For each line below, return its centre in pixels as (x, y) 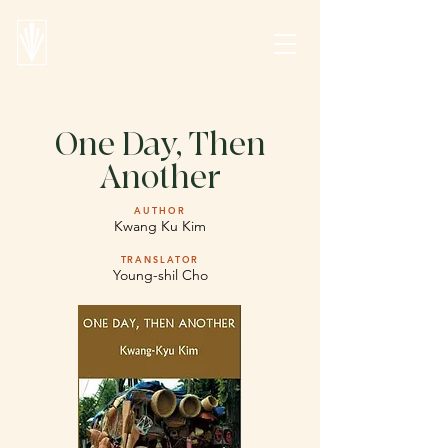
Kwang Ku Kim (160, 226)
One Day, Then (160, 144)
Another (160, 177)
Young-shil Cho (160, 275)
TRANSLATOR (160, 259)
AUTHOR (160, 210)
